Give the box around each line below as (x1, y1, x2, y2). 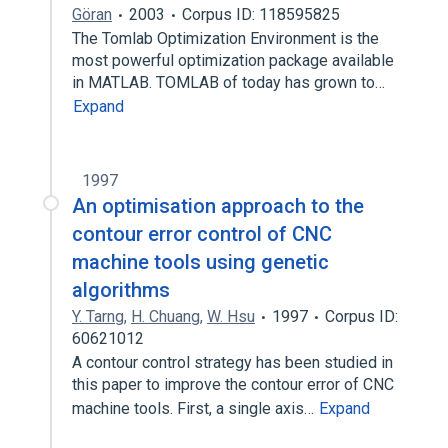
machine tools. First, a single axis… (72, 399, 318, 418)
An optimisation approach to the (72, 194, 364, 218)
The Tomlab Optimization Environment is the (72, 29, 379, 48)
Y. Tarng (72, 307, 124, 326)
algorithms (72, 278, 170, 302)
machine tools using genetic (72, 250, 329, 274)
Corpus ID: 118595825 (182, 5, 340, 24)
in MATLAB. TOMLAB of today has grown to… (72, 73, 389, 92)
